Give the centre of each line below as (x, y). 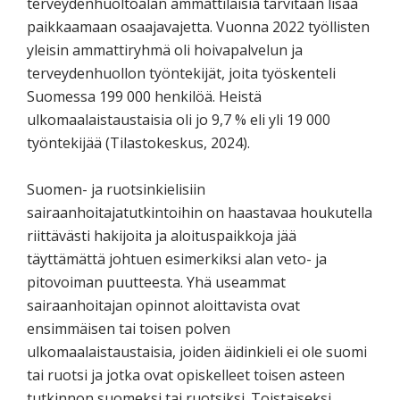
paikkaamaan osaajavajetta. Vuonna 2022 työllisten (198, 26)
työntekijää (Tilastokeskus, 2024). (138, 142)
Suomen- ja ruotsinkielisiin (116, 189)
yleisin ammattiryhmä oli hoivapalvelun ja (165, 50)
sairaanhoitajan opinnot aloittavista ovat (163, 305)
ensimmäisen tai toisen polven (129, 328)
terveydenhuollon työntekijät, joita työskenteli (181, 73)
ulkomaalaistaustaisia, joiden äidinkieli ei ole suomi (197, 351)
